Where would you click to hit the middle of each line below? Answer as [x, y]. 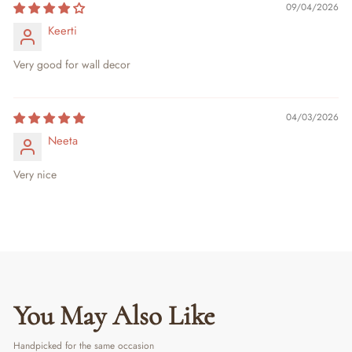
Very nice [35, 174]
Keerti [62, 30]
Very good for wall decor [72, 64]
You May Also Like [114, 316]
